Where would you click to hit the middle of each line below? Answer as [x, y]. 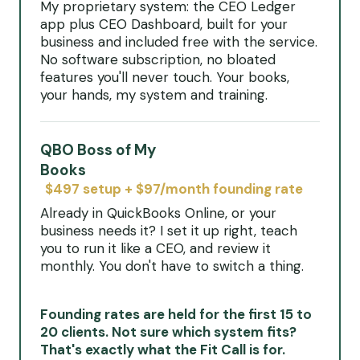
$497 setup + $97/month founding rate [174, 189]
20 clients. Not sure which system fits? [168, 332]
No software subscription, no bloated [158, 59]
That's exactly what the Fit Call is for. [163, 350]
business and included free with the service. [179, 42]
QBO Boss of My [98, 150]
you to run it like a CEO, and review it [155, 248]
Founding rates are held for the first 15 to [176, 314]
